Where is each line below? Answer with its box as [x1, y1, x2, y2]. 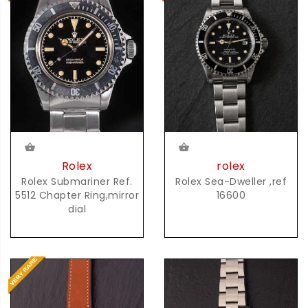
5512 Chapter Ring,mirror [15, 188, 139, 203]
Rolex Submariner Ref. [21, 175, 133, 189]
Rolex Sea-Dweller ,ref [175, 174, 287, 188]
